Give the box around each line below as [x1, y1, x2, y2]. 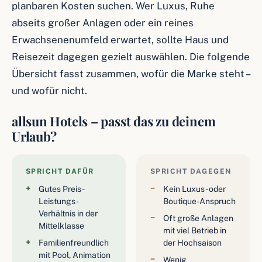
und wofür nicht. [12, 85, 87, 96]
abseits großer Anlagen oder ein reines [12, 17, 194, 29]
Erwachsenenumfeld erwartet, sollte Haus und [12, 34, 229, 46]
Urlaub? [12, 127, 57, 145]
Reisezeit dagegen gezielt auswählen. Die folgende [12, 51, 250, 63]
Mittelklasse [39, 221, 84, 230]
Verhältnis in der [39, 209, 98, 218]
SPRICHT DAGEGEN [150, 167, 232, 175]
